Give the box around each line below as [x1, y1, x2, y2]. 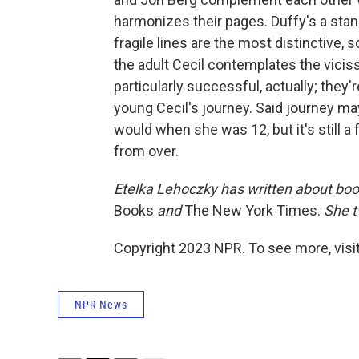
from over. [114, 143, 179, 159]
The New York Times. [181, 202, 321, 219]
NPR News [75, 298, 127, 311]
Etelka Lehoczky [114, 180, 220, 197]
